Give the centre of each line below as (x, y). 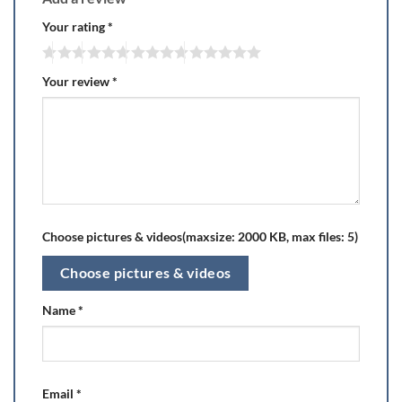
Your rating (75, 26)
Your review (77, 82)
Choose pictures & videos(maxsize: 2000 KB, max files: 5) (200, 237)
